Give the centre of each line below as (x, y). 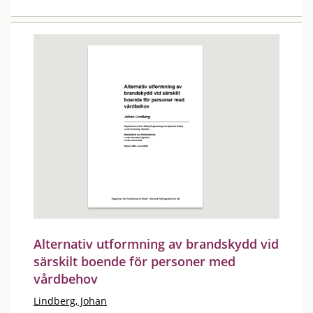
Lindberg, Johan (70, 301)
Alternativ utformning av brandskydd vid (156, 244)
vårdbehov (66, 279)
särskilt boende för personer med (134, 261)
